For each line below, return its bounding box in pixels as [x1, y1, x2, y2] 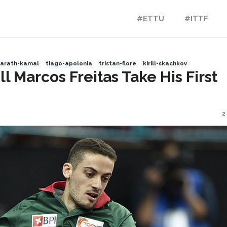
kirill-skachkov [143, 60, 187, 67]
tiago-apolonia [46, 60, 93, 67]
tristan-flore [99, 60, 137, 67]
